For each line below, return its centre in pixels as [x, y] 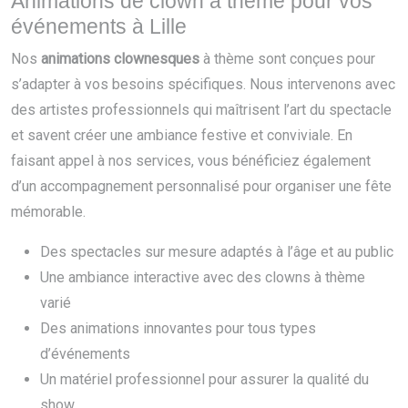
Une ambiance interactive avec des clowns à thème [203, 277]
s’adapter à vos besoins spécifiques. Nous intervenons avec [203, 84]
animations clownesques [120, 59]
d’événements [85, 354]
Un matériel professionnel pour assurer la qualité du [204, 379]
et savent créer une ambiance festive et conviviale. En [182, 135]
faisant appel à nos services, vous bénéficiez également [191, 161]
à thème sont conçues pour [287, 59]
